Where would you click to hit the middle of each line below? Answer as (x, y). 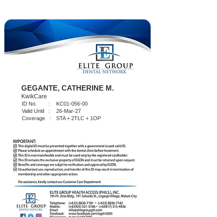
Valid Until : (36, 111)
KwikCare (34, 96)
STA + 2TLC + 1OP (78, 118)
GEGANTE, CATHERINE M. (68, 88)
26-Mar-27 (69, 111)
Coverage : (36, 118)
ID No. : (36, 104)
